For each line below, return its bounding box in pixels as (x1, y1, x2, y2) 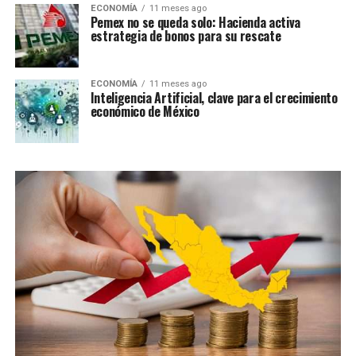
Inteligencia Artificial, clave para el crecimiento (90, 88, 338, 107)
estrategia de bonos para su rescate (90, 26, 281, 45)
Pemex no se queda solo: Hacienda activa (90, 13, 301, 32)
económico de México (90, 102, 199, 121)
